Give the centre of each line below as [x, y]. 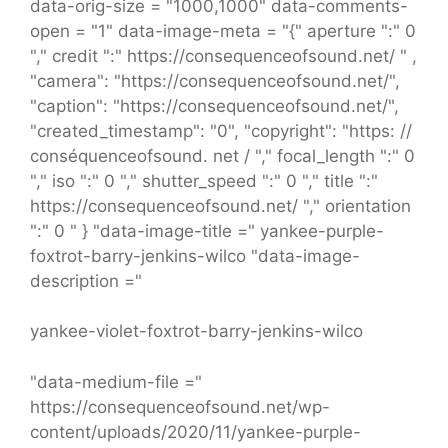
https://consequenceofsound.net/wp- [180, 406]
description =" [86, 280]
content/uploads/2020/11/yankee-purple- [195, 431]
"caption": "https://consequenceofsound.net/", [214, 105]
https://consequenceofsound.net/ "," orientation [220, 205]
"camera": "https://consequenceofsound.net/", [215, 80]
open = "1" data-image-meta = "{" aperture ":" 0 [223, 30]
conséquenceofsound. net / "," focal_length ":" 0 [222, 155]
